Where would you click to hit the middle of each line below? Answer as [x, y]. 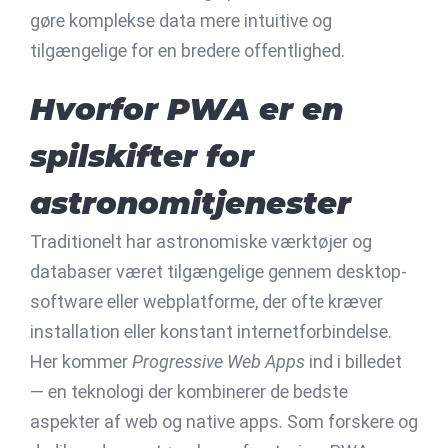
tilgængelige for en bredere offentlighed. [187, 50]
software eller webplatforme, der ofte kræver [206, 301]
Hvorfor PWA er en [186, 108]
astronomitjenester [190, 202]
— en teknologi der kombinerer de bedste [189, 391]
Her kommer [81, 361]
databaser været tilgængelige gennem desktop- [218, 271]
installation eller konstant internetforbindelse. [211, 331]
